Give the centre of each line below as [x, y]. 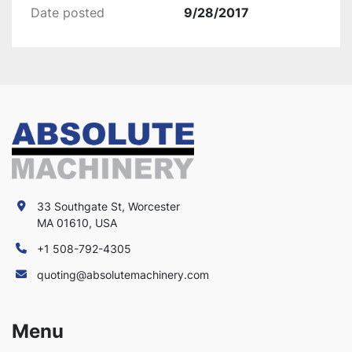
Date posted [68, 12]
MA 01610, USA [77, 223]
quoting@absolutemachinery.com [123, 275]
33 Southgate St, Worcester [108, 206]
